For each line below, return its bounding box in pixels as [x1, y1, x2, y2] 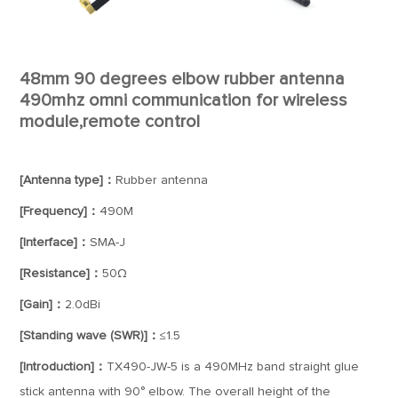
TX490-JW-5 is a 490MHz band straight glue [107, 361, 360, 373]
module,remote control [20, 113, 201, 131]
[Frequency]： [20, 205, 100, 218]
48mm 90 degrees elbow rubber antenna [20, 70, 346, 88]
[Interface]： [20, 236, 91, 249]
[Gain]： [20, 298, 66, 311]
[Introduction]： [20, 361, 107, 373]
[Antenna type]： [20, 174, 116, 187]
